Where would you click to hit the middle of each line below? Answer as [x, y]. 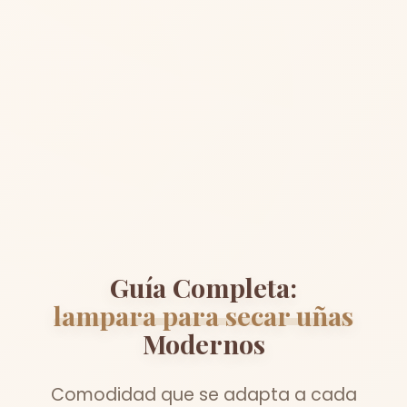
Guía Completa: [203, 287]
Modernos [203, 343]
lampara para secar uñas [203, 315]
